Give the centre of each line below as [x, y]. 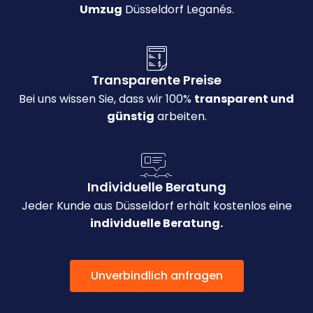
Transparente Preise [156, 80]
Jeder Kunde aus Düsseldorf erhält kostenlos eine [156, 206]
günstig [130, 117]
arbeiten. [180, 117]
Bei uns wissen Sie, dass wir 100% [107, 99]
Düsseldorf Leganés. [178, 10]
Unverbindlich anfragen [156, 276]
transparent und [244, 99]
